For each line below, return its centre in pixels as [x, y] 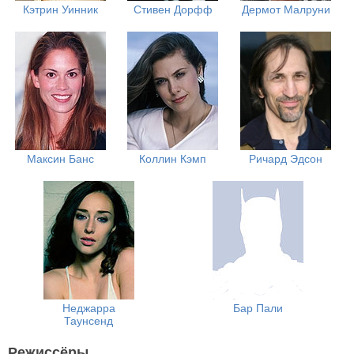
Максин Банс [60, 159]
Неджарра [88, 308]
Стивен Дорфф [173, 9]
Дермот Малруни [286, 9]
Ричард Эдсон [286, 159]
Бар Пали [258, 308]
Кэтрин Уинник [60, 9]
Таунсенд [88, 321]
